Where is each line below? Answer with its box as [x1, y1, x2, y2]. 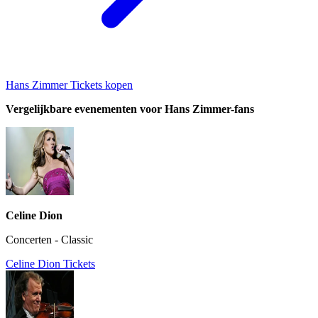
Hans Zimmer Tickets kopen [6, 79, 133, 92]
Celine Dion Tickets [6, 258, 95, 270]
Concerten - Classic [6, 234, 93, 246]
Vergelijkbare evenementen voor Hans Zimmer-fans [6, 103, 254, 116]
